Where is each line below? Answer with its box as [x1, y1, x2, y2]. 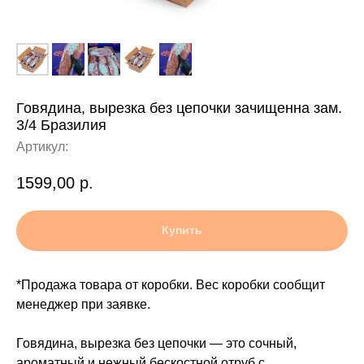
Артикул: [16, 140, 68, 154]
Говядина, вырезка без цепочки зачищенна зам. [16, 100, 342, 116]
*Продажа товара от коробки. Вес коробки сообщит [16, 277, 325, 292]
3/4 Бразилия [16, 117, 106, 133]
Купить [162, 223, 202, 237]
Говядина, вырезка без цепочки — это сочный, [16, 336, 297, 350]
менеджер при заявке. [16, 297, 150, 311]
